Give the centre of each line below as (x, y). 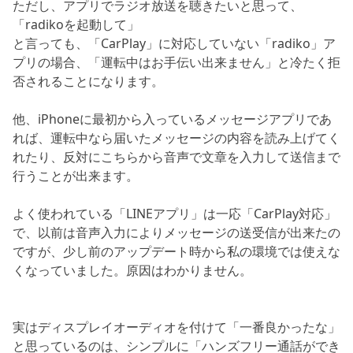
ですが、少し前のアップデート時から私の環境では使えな (176, 251)
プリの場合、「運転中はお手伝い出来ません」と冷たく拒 (176, 62)
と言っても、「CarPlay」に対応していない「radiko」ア (174, 43)
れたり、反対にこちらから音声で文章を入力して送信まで (176, 156)
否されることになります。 (88, 81)
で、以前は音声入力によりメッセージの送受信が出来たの (176, 232)
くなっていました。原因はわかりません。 (132, 270)
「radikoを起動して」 (76, 24)
